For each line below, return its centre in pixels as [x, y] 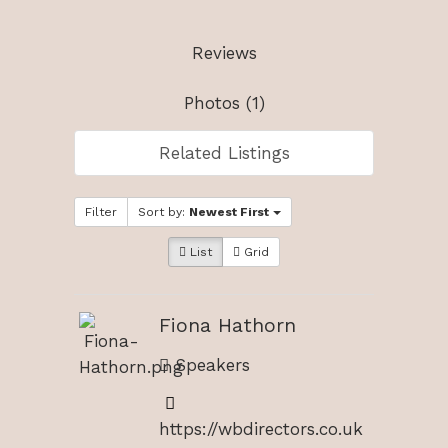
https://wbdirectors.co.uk [261, 429]
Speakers [209, 365]
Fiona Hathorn [227, 325]
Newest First [229, 211]
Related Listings [224, 152]
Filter [101, 211]
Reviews [224, 52]
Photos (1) [224, 102]
